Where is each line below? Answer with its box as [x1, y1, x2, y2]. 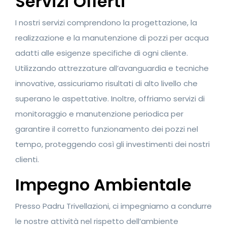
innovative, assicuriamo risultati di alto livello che [15, 78, 198, 89]
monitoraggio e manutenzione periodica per [15, 108, 183, 119]
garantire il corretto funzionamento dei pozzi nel [15, 123, 198, 134]
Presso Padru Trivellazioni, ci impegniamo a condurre [15, 200, 212, 211]
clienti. [15, 154, 39, 165]
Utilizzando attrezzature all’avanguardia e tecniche [15, 62, 209, 73]
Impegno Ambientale [15, 173, 192, 196]
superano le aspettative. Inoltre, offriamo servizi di [15, 93, 205, 104]
